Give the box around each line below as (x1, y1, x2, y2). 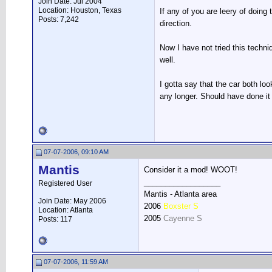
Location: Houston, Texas (38, 6, 121, 15)
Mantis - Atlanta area (144, 189, 217, 199)
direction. (160, 19, 192, 29)
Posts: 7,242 (38, 15, 79, 24)
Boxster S (163, 202, 199, 211)
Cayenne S (163, 214, 202, 223)
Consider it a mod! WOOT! (144, 165, 237, 174)
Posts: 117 (38, 215, 72, 223)
